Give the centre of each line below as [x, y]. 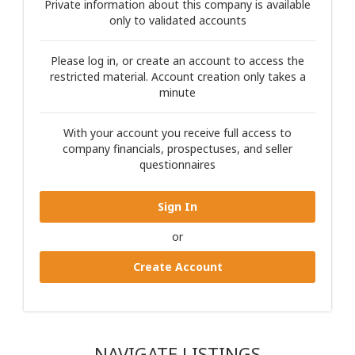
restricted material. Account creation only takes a [177, 76]
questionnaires [177, 164]
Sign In [177, 206]
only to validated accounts [177, 20]
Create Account [177, 267]
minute [177, 92]
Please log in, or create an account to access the [177, 61]
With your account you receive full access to [177, 133]
